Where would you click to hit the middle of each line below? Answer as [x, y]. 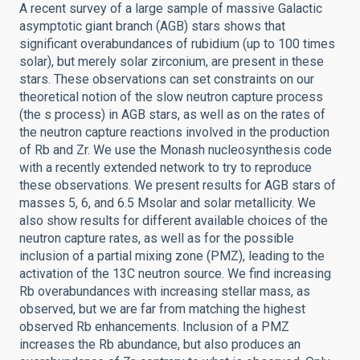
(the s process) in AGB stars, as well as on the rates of [172, 115]
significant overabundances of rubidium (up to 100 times [177, 44]
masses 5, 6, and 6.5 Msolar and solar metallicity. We [168, 203]
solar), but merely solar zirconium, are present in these [172, 61]
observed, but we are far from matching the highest [162, 309]
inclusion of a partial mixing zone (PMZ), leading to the [172, 256]
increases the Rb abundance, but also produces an [160, 344]
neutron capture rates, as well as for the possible [157, 238]
